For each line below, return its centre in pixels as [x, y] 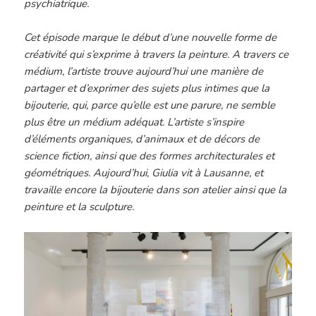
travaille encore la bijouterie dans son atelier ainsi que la [156, 190]
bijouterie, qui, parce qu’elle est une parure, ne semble [150, 105]
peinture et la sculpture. [79, 207]
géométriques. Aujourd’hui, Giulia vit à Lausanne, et [144, 173]
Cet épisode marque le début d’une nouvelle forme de [151, 38]
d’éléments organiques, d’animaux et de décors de [142, 139]
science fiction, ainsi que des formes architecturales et [150, 156]
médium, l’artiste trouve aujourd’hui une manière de [144, 72]
